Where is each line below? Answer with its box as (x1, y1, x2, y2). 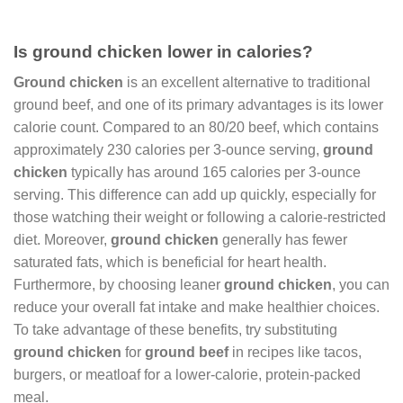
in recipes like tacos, (228, 345, 362, 361)
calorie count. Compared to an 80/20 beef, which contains (13, 120, 379, 136)
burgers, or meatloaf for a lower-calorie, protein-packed (13, 367, 361, 383)
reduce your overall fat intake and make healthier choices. (13, 300, 380, 316)
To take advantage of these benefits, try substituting (13, 322, 337, 338)
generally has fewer (219, 232, 347, 248)
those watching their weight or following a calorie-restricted (13, 210, 386, 226)
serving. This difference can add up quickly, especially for (13, 187, 376, 203)
